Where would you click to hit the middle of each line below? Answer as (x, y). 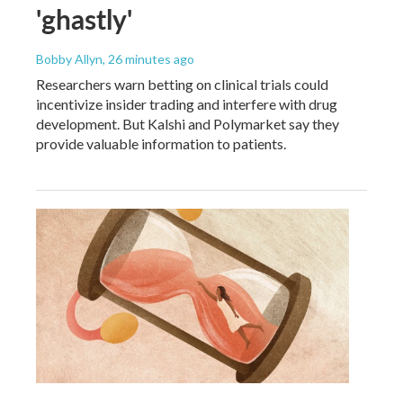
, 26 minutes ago (148, 58)
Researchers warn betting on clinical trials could (182, 84)
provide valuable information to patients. (161, 143)
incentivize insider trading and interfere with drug (187, 103)
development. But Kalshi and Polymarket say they (188, 123)
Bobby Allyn (69, 58)
